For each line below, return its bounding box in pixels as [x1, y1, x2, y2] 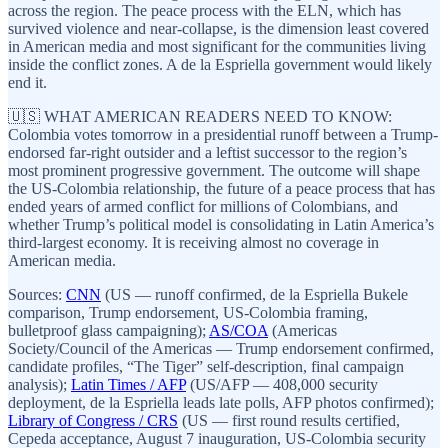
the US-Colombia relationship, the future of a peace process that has [8, 179, 435, 197]
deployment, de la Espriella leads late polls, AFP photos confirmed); [8, 393, 434, 411]
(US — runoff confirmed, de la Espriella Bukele [101, 285, 408, 303]
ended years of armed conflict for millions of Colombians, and [8, 197, 398, 215]
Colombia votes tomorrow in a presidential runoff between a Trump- [8, 125, 438, 143]
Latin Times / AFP [71, 375, 186, 393]
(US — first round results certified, [178, 411, 400, 429]
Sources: [8, 285, 66, 303]
